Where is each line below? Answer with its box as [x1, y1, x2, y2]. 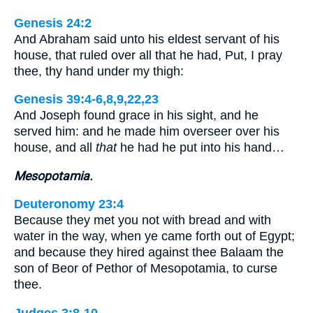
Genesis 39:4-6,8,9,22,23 [14, 92, 159, 107]
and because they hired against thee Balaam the [14, 245, 284, 260]
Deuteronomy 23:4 [14, 197, 124, 212]
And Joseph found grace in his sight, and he [14, 108, 259, 123]
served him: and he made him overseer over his [14, 124, 279, 139]
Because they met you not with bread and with [14, 213, 271, 228]
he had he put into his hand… [117, 140, 284, 155]
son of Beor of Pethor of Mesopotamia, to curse [14, 261, 277, 276]
